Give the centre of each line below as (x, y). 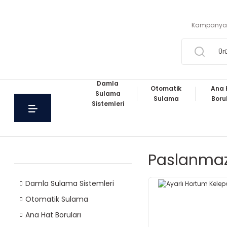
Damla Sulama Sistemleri (70, 183)
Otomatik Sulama (57, 199)
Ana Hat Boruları (53, 215)
